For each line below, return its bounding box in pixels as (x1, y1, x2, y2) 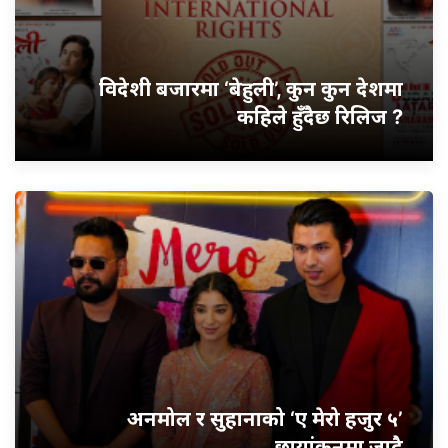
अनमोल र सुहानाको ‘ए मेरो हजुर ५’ (127, 407, 403, 432)
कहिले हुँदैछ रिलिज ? (237, 105, 403, 130)
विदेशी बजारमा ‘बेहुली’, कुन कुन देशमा (99, 77, 403, 102)
